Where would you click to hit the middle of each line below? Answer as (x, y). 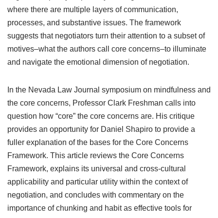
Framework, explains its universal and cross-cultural (97, 169)
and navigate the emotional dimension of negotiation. (98, 62)
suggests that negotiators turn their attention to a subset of (106, 36)
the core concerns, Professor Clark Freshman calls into (101, 103)
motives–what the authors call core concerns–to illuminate (107, 49)
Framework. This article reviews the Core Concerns (96, 156)
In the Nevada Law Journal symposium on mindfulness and (109, 90)
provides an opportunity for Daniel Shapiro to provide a (101, 129)
